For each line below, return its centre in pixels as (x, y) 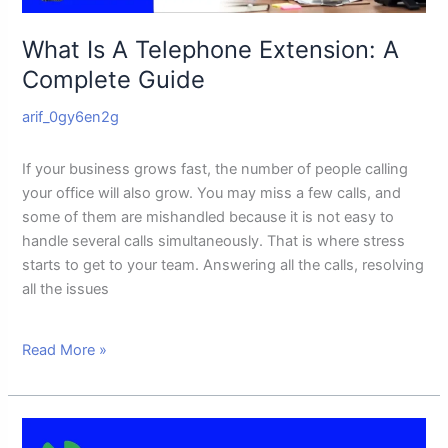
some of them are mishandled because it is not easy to (208, 217)
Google (46, 429)
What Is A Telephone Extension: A (211, 50)
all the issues (66, 289)
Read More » (65, 349)
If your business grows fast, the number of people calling (215, 169)
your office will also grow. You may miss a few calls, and (212, 193)
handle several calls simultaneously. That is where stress (214, 241)
